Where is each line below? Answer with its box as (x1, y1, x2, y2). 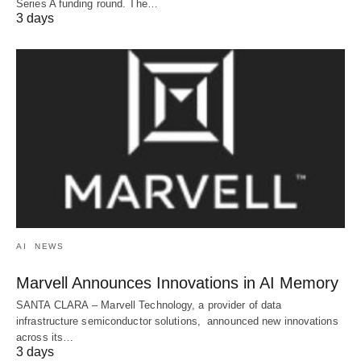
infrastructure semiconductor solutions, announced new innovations (16, 315, 338, 328)
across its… (16, 331, 74, 344)
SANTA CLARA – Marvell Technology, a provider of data (16, 299, 282, 312)
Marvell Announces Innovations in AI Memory (16, 274, 338, 293)
